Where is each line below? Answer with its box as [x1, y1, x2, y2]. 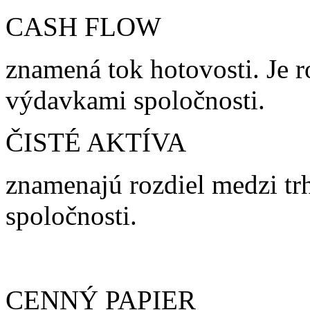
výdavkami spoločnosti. [6, 84, 265, 115]
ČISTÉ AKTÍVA [6, 127, 186, 157]
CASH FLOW [6, 11, 161, 42]
